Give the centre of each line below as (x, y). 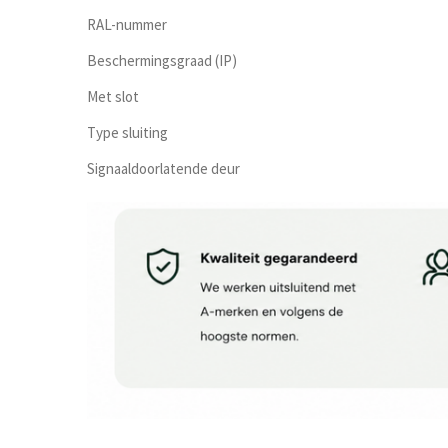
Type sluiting (127, 133)
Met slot (113, 97)
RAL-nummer (127, 25)
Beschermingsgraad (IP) (162, 61)
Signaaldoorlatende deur (163, 169)
